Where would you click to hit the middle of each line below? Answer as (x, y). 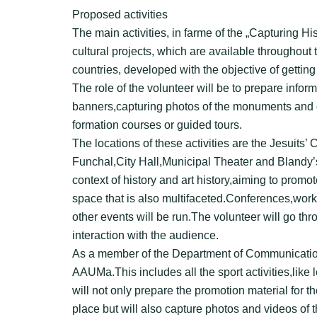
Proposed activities (120, 15)
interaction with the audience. (145, 235)
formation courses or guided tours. (157, 125)
